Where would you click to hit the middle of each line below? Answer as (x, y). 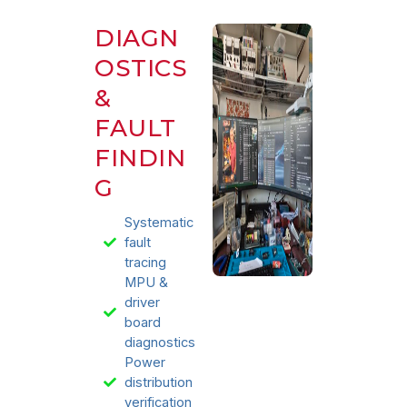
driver (142, 302)
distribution (158, 382)
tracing (145, 262)
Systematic (159, 222)
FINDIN (140, 158)
